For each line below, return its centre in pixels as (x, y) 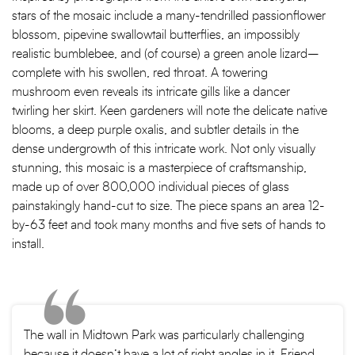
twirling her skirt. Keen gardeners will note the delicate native (170, 111)
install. (28, 244)
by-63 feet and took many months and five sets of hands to (169, 225)
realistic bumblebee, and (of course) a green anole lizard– (166, 54)
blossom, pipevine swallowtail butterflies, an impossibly (156, 35)
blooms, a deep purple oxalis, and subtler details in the (155, 130)
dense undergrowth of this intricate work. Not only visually (164, 149)
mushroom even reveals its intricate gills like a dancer (151, 92)
